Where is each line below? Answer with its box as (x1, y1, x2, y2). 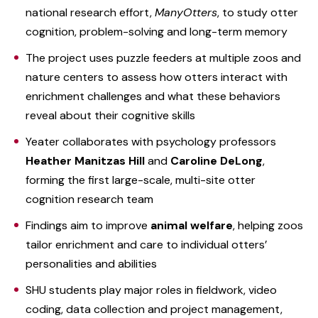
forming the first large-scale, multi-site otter (26, 172, 256, 187)
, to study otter (217, 4, 298, 20)
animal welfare (150, 217, 233, 233)
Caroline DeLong (170, 153, 263, 168)
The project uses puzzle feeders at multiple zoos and (26, 50, 301, 65)
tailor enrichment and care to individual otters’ (26, 236, 267, 252)
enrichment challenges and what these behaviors (26, 88, 280, 104)
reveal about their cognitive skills (26, 107, 195, 123)
